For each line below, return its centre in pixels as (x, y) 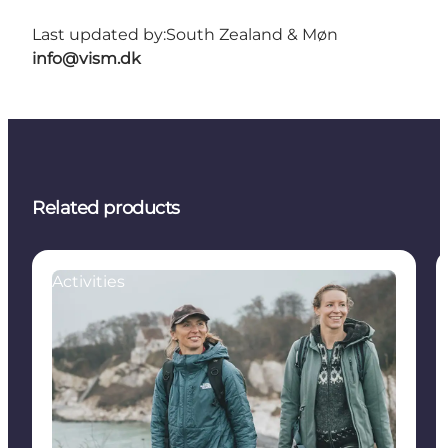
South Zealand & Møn (252, 35)
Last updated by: (99, 35)
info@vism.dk (86, 59)
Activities (88, 282)
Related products (106, 208)
